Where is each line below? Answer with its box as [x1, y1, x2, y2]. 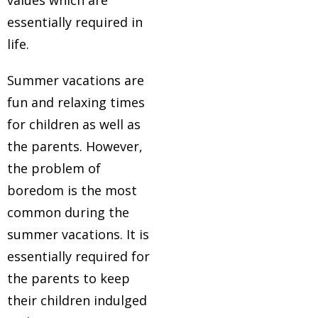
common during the [7, 204, 129, 221]
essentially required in [7, 13, 143, 31]
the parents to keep [7, 270, 130, 287]
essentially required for [7, 248, 150, 265]
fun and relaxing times [7, 94, 145, 111]
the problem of [7, 160, 101, 177]
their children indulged [7, 292, 147, 309]
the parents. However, [7, 138, 143, 155]
